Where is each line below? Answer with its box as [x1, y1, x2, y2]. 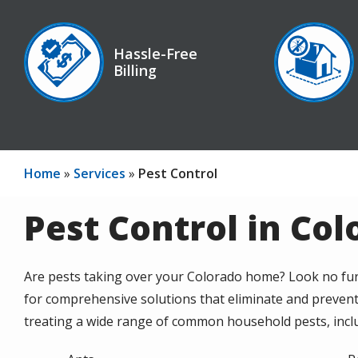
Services [74, 165, 125, 182]
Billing [113, 61, 157, 80]
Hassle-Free [113, 44, 197, 63]
